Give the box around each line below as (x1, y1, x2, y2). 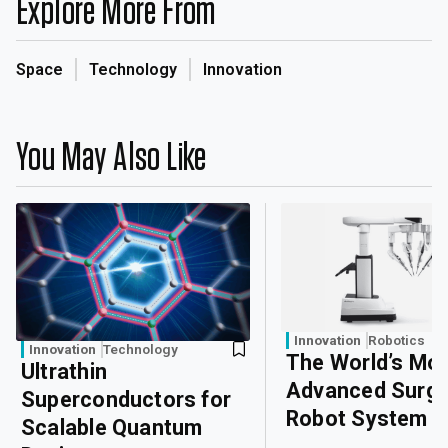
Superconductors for (21, 386, 232, 412)
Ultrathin (21, 358, 107, 384)
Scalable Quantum (21, 414, 203, 440)
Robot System (286, 406, 428, 432)
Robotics (368, 332, 425, 349)
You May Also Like (16, 137, 207, 178)
